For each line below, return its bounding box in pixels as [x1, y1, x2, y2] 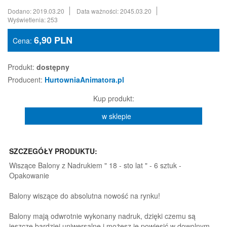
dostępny [36, 62, 69, 72]
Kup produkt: [93, 93, 134, 104]
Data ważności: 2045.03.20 [77, 7, 152, 16]
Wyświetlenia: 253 [8, 15, 58, 24]
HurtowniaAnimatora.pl [45, 74, 124, 85]
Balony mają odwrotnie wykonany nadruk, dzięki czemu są [9, 211, 196, 221]
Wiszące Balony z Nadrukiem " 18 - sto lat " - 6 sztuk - [9, 160, 181, 171]
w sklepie [102, 111, 131, 122]
